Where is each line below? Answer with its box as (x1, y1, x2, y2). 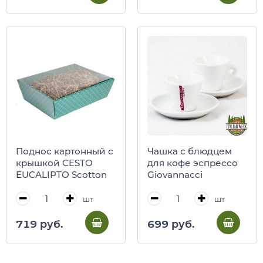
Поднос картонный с (16, 146, 113, 157)
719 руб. (16, 217, 63, 230)
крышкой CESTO (16, 157, 93, 169)
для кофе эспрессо (147, 157, 238, 169)
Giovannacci (147, 169, 203, 181)
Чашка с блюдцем (147, 146, 232, 157)
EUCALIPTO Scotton (16, 169, 107, 181)
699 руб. (147, 217, 194, 230)
